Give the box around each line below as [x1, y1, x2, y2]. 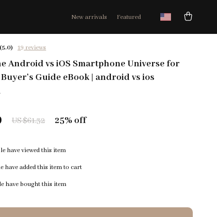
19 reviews [17, 44, 46, 52]
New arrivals [71, 13, 107, 21]
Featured [117, 13, 141, 21]
